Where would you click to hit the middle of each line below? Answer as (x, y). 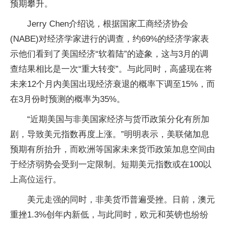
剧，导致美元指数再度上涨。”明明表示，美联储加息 (110, 134)
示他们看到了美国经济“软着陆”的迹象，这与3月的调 (109, 54)
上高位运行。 (36, 180)
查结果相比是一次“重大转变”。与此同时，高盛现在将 (111, 69)
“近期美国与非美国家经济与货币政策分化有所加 (118, 119)
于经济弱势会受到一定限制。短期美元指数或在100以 (111, 164)
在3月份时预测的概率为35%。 (68, 99)
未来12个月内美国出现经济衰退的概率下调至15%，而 (113, 84)
